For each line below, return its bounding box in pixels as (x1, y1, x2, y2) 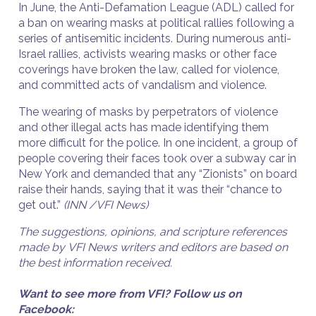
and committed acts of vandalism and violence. (18, 78, 269, 92)
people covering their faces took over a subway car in (18, 152, 296, 165)
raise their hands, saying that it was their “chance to (18, 183, 282, 196)
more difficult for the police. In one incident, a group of (18, 136, 298, 150)
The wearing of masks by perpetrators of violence (18, 105, 278, 119)
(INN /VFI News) (63, 198, 151, 212)
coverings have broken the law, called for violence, (18, 63, 279, 76)
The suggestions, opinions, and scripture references (18, 225, 287, 238)
